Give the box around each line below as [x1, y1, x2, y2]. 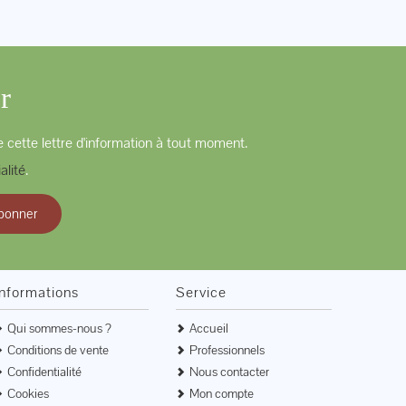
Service [176, 283, 227, 302]
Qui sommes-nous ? [6, 320, 111, 336]
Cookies [6, 385, 49, 401]
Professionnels [189, 342, 266, 358]
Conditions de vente [6, 342, 109, 358]
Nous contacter [189, 363, 270, 380]
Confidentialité [6, 363, 82, 380]
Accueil [189, 320, 229, 336]
